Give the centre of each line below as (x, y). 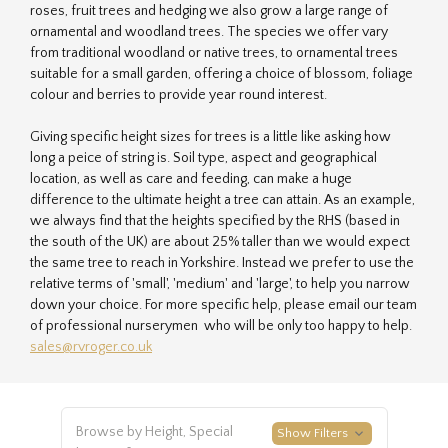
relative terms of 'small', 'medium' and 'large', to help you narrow (220, 283)
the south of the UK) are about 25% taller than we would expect (220, 241)
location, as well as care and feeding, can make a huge (191, 178)
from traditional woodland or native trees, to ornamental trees (214, 52)
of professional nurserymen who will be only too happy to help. (221, 325)
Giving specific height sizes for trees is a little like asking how (210, 136)
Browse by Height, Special (154, 431)
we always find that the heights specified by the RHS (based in (215, 220)
